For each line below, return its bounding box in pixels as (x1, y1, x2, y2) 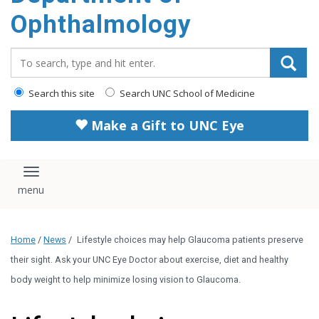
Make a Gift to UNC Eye (88, 117, 244, 134)
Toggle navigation (30, 169, 137, 187)
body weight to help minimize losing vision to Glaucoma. (11, 274, 241, 286)
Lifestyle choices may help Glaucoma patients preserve (77, 234, 303, 246)
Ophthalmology (11, 10, 192, 39)
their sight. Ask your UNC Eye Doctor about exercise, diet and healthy (11, 254, 288, 266)
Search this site (26, 87, 95, 100)
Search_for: (10, 47, 74, 63)
